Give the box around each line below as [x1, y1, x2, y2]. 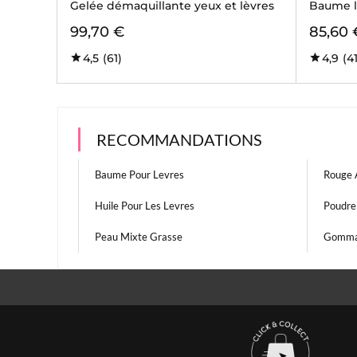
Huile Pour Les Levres [95, 199, 194, 212]
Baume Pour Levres [95, 168, 184, 181]
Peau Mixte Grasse [95, 230, 182, 243]
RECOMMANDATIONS [96, 130, 262, 149]
